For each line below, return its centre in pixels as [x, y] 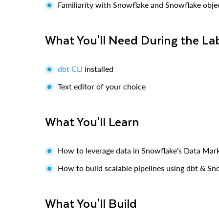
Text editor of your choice [102, 86]
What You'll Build [96, 203]
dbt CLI [70, 68]
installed [98, 68]
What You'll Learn [98, 121]
